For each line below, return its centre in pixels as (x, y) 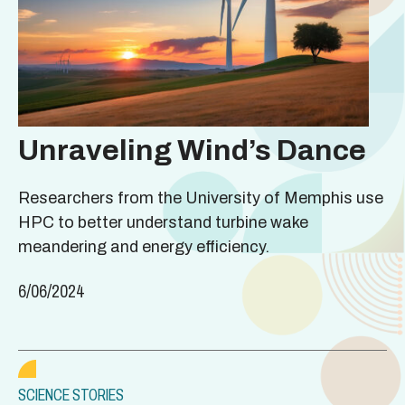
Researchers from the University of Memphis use (201, 198)
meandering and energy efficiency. (144, 246)
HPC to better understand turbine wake (163, 222)
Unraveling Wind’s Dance (192, 150)
